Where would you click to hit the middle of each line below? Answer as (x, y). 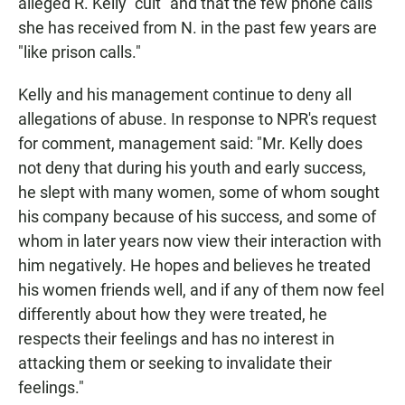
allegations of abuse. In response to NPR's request (198, 119)
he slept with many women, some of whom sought (199, 193)
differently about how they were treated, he (173, 315)
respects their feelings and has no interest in (176, 339)
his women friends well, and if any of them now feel (201, 290)
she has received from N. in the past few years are (198, 28)
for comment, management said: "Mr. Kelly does (190, 144)
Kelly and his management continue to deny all (185, 95)
